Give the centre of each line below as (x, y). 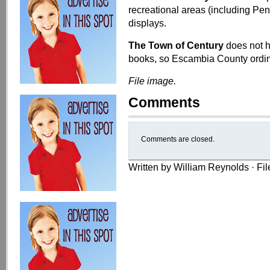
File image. (152, 81)
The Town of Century (176, 45)
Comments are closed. (178, 139)
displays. (147, 23)
